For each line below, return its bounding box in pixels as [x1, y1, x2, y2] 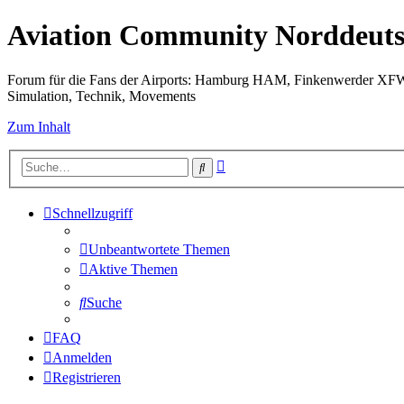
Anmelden [52, 350, 112, 366]
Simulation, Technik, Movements [7, 87, 196, 104]
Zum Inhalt [7, 118, 70, 134]
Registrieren [52, 370, 121, 386]
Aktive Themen [88, 262, 178, 278]
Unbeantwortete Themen [88, 242, 230, 258]
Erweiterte [225, 155, 283, 171]
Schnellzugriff [52, 206, 133, 222]
